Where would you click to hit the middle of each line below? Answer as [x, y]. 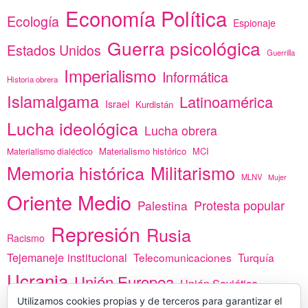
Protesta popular [239, 205]
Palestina [163, 206]
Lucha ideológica [73, 128]
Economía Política [146, 18]
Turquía [256, 257]
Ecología [33, 21]
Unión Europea [124, 282]
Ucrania [37, 280]
